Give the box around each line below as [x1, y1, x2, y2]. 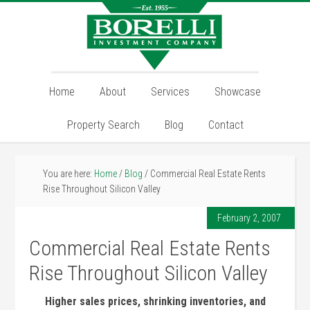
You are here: [43, 168, 95, 179]
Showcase [215, 85, 261, 98]
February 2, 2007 [217, 212, 281, 224]
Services [151, 85, 190, 98]
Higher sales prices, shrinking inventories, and [44, 295, 266, 308]
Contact [208, 118, 244, 131]
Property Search [66, 118, 140, 131]
